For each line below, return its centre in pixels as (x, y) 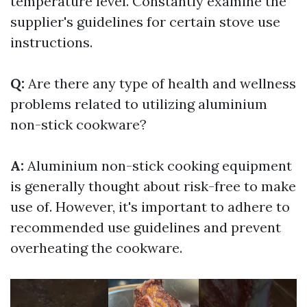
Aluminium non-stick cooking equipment (160, 166)
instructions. (51, 42)
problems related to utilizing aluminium (139, 104)
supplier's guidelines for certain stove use (145, 22)
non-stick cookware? (78, 125)
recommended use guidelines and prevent (146, 228)
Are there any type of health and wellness (162, 84)
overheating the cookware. (96, 248)
